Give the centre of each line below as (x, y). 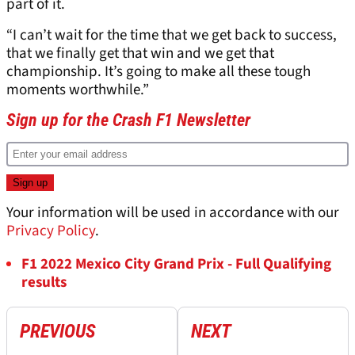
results (44, 282)
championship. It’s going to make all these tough (158, 71)
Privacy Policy (51, 231)
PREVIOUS (58, 331)
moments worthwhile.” (78, 90)
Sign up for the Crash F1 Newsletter (128, 120)
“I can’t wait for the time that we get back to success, (172, 35)
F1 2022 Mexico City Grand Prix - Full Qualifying (176, 264)
